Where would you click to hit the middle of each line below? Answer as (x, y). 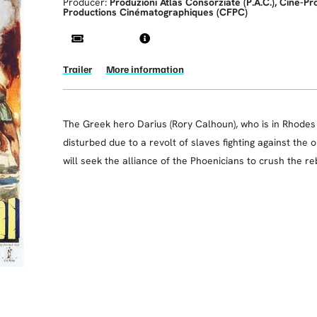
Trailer (77, 69)
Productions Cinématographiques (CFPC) (155, 12)
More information (145, 69)
